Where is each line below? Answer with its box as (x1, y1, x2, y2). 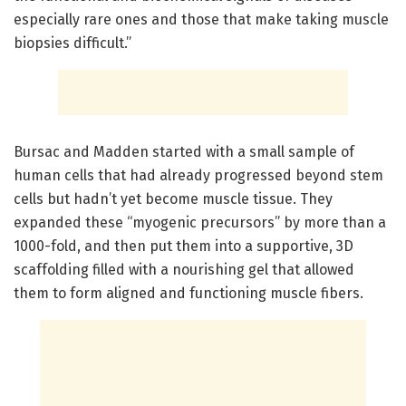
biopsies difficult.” (14, 34, 131, 53)
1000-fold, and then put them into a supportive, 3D (14, 237, 353, 256)
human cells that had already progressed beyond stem (14, 167, 383, 185)
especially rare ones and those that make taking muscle (14, 11, 389, 29)
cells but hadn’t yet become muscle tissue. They (14, 190, 333, 208)
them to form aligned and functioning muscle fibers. (14, 285, 363, 303)
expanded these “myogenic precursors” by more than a (14, 214, 386, 232)
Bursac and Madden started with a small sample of (14, 143, 354, 161)
